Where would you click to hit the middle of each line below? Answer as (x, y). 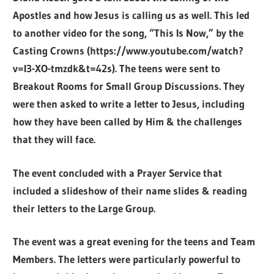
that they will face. (54, 139)
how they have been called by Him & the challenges (128, 122)
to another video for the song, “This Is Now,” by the (128, 33)
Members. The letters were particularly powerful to (127, 259)
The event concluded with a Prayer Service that (118, 172)
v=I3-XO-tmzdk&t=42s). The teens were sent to (117, 68)
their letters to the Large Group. (84, 208)
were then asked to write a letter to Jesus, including (129, 104)
